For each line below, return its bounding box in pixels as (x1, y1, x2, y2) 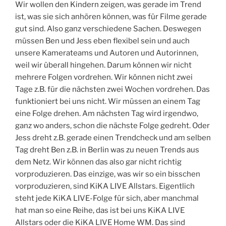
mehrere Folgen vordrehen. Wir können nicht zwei (15, 72, 193, 82)
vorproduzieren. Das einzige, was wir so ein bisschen (15, 169, 200, 179)
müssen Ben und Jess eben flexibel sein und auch (15, 36, 190, 45)
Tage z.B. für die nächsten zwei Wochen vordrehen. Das (15, 84, 210, 94)
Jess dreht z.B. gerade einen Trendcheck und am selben (15, 133, 211, 142)
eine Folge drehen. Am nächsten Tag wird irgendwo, (15, 108, 198, 118)
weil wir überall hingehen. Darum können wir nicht (15, 60, 192, 70)
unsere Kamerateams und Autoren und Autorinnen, (15, 48, 198, 58)
